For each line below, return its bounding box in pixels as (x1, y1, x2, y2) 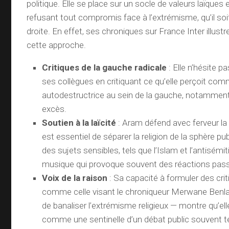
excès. (42, 104, 67, 114)
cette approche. (27, 40, 86, 50)
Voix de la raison (42, 173, 108, 183)
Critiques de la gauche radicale (42, 62, 167, 73)
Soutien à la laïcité (42, 118, 117, 128)
